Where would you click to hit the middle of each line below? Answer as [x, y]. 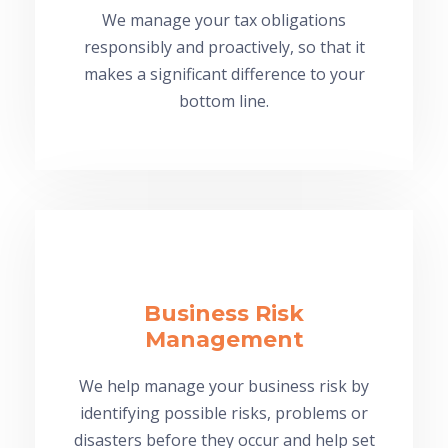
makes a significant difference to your [224, 73]
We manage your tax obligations [224, 19]
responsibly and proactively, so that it [224, 46]
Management [224, 339]
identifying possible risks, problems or [224, 412]
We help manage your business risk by [224, 385]
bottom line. [224, 100]
